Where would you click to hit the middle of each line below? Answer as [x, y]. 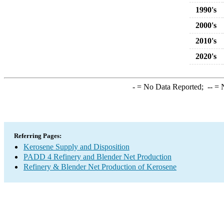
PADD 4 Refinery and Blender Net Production [97, 157]
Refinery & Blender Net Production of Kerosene [100, 167]
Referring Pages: [38, 136]
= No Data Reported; [171, 87]
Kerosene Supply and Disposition [76, 147]
